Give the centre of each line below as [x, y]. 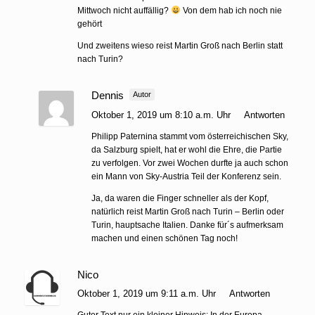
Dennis [107, 95]
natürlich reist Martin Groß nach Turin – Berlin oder [187, 211]
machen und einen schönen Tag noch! [164, 238]
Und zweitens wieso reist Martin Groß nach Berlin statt [180, 45]
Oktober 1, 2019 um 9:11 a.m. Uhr [148, 293]
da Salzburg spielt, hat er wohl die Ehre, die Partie [186, 149]
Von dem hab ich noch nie [231, 10]
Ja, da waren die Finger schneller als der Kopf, [180, 198]
